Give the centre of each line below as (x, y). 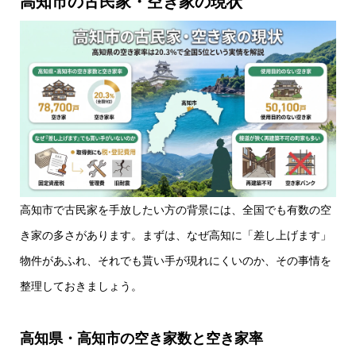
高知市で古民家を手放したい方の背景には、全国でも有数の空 (176, 210)
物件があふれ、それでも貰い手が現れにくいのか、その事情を (176, 261)
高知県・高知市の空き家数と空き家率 (141, 339)
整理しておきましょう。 (81, 286)
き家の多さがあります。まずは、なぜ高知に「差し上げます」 (176, 236)
